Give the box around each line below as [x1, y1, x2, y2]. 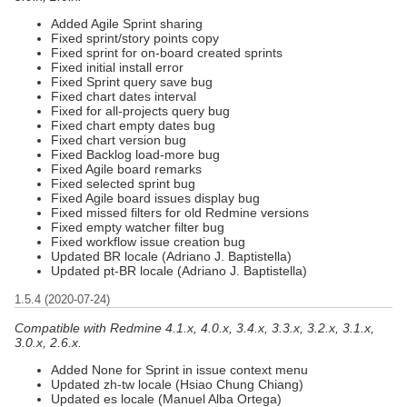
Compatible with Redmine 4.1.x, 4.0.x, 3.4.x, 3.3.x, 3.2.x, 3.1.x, [15, 320, 374, 335]
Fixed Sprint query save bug [51, 74, 213, 89]
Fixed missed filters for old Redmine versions [51, 204, 309, 220]
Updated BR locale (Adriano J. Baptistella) [51, 248, 292, 263]
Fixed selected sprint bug [51, 175, 195, 191]
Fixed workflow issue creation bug [51, 233, 245, 249]
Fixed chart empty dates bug [51, 117, 215, 133]
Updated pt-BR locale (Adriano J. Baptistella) [51, 263, 307, 278]
